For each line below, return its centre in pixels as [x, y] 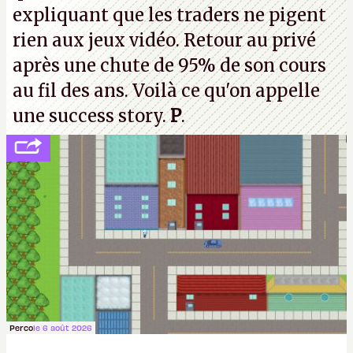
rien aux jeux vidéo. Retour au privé [164, 40]
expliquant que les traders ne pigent [169, 15]
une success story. [91, 116]
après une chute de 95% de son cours [169, 65]
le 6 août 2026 [63, 327]
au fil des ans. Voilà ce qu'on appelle [166, 91]
